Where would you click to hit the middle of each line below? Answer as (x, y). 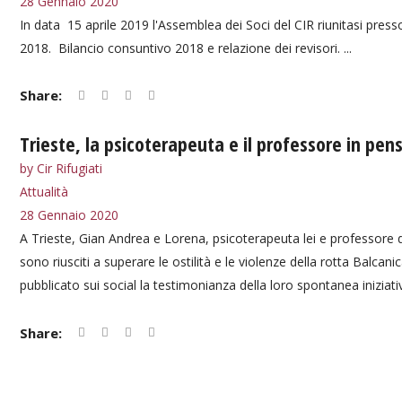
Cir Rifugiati (70, 169)
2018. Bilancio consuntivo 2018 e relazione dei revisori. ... (186, 48)
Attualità (44, 192)
